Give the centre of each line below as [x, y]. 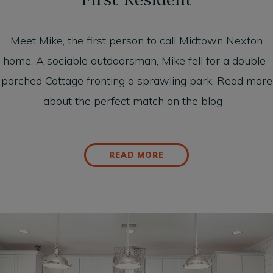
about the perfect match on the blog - [136, 101]
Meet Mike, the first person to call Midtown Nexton [136, 41]
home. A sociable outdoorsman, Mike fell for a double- [136, 61]
